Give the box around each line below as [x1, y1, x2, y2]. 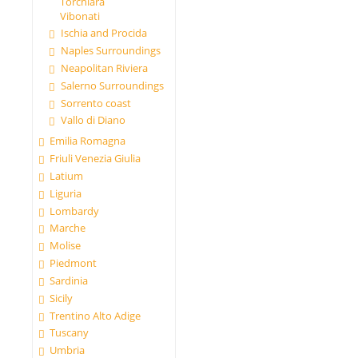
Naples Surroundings [60, 43, 161, 58]
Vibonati [59, 8, 100, 23]
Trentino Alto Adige [50, 308, 141, 323]
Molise [50, 238, 82, 253]
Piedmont [50, 256, 97, 271]
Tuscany [50, 325, 89, 340]
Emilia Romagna [50, 133, 126, 149]
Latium [50, 168, 84, 183]
